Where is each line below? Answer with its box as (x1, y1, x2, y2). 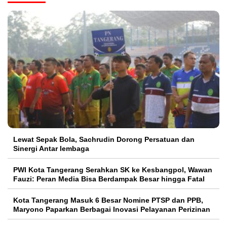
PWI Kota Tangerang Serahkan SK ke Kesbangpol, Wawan (13, 166, 212, 174)
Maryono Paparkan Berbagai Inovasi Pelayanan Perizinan (13, 205, 212, 214)
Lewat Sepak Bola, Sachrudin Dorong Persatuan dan (13, 135, 195, 144)
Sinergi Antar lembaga (13, 144, 89, 153)
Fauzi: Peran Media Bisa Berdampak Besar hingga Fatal (13, 175, 205, 183)
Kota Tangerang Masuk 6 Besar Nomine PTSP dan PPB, (13, 196, 203, 205)
